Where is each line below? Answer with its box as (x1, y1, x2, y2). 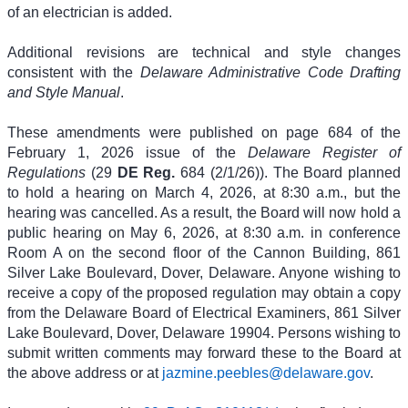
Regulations (7, 165, 91, 180)
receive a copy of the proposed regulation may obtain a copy (7, 285, 401, 301)
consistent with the (7, 65, 140, 80)
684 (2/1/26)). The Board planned (175, 165, 401, 180)
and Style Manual (7, 85, 120, 100)
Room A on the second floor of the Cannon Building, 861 (7, 245, 401, 260)
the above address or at (7, 365, 162, 381)
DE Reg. (117, 165, 176, 180)
